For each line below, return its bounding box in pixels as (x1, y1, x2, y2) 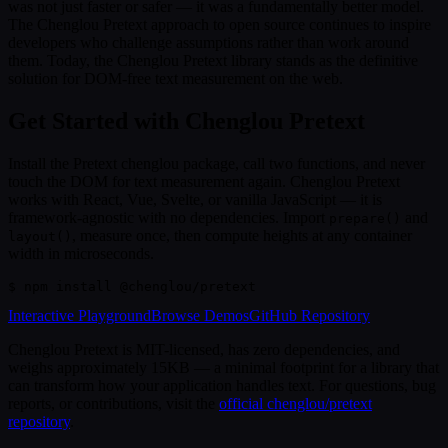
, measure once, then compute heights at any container (72, 226, 412, 244)
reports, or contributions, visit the (8, 394, 215, 412)
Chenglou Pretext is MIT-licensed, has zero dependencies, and (8, 340, 400, 358)
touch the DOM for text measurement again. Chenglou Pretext (8, 172, 400, 190)
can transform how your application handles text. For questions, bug (8, 376, 436, 394)
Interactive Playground (8, 306, 151, 324)
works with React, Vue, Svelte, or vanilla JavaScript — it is (8, 190, 382, 208)
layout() (8, 228, 72, 244)
